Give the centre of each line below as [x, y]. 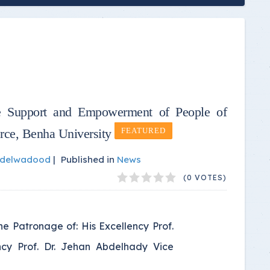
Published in [88, 159]
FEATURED [143, 131]
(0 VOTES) [205, 177]
